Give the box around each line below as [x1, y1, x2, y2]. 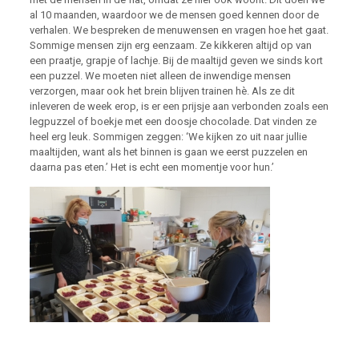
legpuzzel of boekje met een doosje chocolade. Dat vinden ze [29, 115, 317, 127]
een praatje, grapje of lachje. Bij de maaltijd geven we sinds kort [29, 54, 323, 67]
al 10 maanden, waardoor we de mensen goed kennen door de [29, 9, 319, 21]
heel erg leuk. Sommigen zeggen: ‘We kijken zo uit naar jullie [29, 131, 307, 143]
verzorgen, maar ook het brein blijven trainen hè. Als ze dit [29, 85, 295, 97]
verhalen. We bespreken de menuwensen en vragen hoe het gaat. [29, 24, 329, 36]
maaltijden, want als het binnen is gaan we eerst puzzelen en [29, 146, 308, 158]
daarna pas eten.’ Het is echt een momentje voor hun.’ [29, 161, 274, 173]
